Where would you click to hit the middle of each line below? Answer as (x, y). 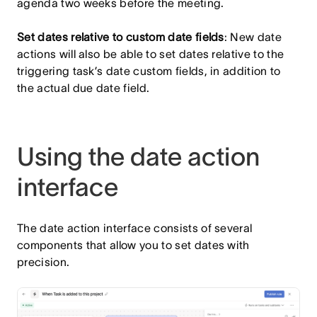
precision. (44, 262)
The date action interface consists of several (135, 228)
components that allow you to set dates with (133, 245)
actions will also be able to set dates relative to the (151, 54)
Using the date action (138, 156)
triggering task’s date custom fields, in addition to (149, 71)
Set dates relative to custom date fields (121, 37)
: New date (253, 37)
